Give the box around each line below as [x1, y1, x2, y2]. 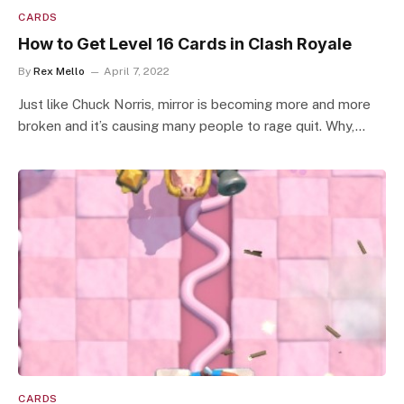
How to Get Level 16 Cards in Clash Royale [18, 33, 352, 53]
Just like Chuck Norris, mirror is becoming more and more [18, 96, 371, 112]
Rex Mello [33, 64, 85, 78]
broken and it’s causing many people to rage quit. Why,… [18, 117, 365, 133]
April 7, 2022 [104, 64, 170, 78]
